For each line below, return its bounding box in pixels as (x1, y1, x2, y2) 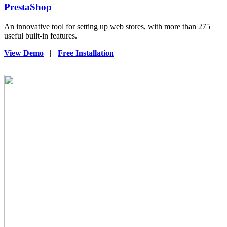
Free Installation (58, 48, 114, 57)
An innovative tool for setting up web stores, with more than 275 (4, 22, 210, 31)
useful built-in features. (4, 31, 77, 40)
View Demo (4, 48, 44, 57)
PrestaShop (4, 1, 52, 12)
